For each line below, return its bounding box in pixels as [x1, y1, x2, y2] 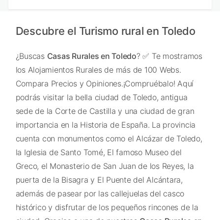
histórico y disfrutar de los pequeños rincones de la [15, 202, 198, 213]
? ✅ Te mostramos [136, 51, 202, 61]
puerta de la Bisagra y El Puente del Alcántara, [15, 175, 183, 185]
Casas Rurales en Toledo [47, 51, 137, 61]
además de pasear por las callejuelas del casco [15, 189, 184, 199]
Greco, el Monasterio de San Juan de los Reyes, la [15, 161, 194, 171]
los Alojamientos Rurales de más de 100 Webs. [15, 65, 181, 75]
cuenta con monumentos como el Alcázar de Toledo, [15, 134, 202, 144]
